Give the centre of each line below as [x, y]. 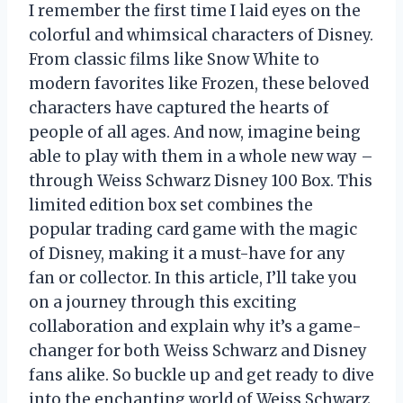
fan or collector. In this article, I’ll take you [193, 278]
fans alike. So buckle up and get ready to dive [201, 375]
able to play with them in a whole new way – [201, 156]
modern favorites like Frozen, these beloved [199, 83]
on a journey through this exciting [163, 302]
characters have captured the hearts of [179, 107]
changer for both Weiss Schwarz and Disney [198, 350]
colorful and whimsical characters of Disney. [201, 35]
